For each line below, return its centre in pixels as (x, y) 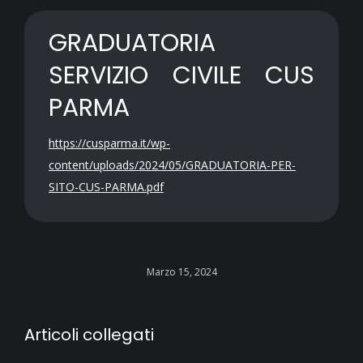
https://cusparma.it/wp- (109, 143)
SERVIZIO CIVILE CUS (181, 75)
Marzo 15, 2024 (181, 272)
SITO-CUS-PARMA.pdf (106, 187)
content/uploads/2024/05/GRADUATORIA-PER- (172, 165)
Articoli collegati (89, 335)
